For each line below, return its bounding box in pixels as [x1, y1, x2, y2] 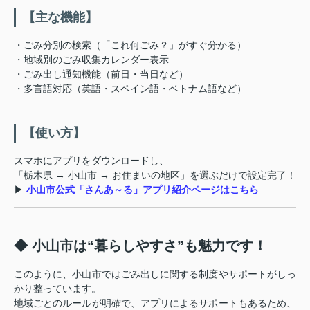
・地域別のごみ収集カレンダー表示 [14, 53, 169, 65]
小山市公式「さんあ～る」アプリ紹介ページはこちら [26, 183, 259, 195]
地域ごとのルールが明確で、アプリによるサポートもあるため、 [14, 297, 296, 309]
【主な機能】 [23, 10, 98, 24]
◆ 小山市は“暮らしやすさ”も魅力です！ [14, 237, 267, 253]
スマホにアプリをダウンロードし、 [14, 154, 169, 166]
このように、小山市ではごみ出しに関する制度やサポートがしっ [14, 268, 296, 280]
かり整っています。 [14, 282, 101, 294]
